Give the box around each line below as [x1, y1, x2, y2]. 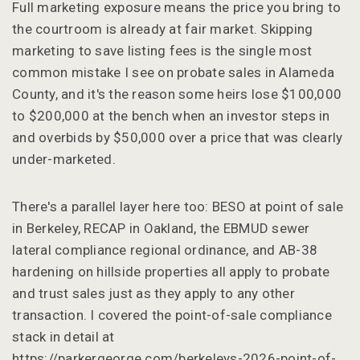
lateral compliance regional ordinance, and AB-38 [12, 241, 317, 258]
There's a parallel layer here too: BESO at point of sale [12, 198, 343, 215]
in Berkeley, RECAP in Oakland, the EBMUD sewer [12, 219, 310, 236]
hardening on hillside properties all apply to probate [12, 263, 330, 280]
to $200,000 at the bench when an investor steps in [12, 107, 330, 124]
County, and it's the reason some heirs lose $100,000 [12, 85, 342, 102]
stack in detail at [12, 328, 115, 345]
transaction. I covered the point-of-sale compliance [12, 306, 332, 323]
